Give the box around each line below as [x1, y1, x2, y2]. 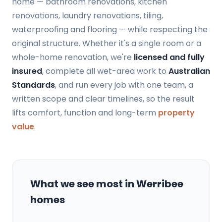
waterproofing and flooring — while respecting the [12, 24, 208, 36]
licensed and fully [134, 52, 205, 63]
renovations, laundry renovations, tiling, [12, 10, 163, 22]
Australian [168, 65, 210, 77]
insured [12, 65, 42, 77]
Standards [12, 79, 55, 91]
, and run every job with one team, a [55, 79, 193, 91]
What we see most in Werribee [30, 177, 183, 191]
